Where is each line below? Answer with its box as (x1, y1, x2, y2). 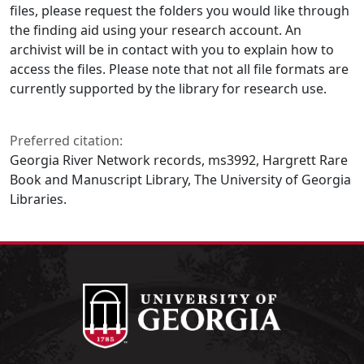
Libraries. (10, 190, 67, 208)
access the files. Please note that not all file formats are (10, 60, 349, 78)
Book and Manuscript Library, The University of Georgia (10, 171, 351, 188)
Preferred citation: (10, 132, 123, 149)
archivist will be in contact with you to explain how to (10, 41, 334, 58)
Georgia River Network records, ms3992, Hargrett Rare (10, 151, 348, 169)
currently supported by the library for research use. (10, 80, 327, 97)
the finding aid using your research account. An (10, 21, 301, 39)
